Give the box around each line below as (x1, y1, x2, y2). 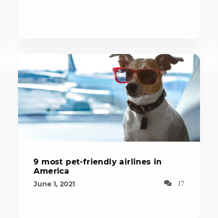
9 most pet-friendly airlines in (34, 157, 162, 166)
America (34, 166, 70, 176)
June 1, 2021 (34, 179, 75, 188)
